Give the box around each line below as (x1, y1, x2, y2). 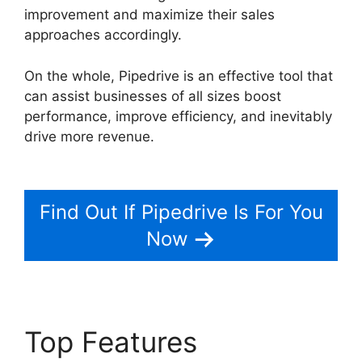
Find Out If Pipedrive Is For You (39, 200, 323, 225)
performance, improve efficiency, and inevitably (24, 107, 332, 124)
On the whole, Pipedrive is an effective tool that (24, 67, 333, 84)
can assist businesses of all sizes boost (24, 87, 281, 104)
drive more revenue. (24, 128, 158, 145)
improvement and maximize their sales (24, 6, 275, 23)
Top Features (24, 325, 205, 360)
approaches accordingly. (24, 27, 182, 44)
